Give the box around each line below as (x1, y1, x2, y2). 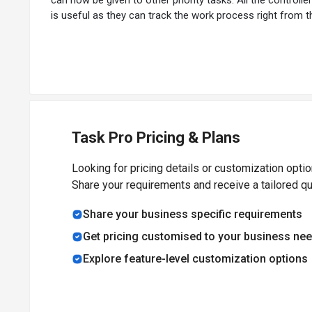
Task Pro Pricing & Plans (72, 128, 240, 146)
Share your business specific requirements (83, 207, 302, 221)
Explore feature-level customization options (83, 251, 308, 265)
